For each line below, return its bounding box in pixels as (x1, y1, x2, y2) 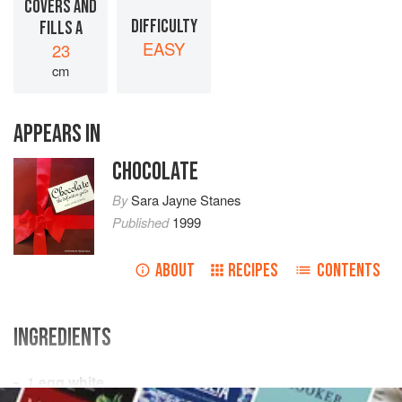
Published (111, 213, 172, 232)
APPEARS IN (13, 119, 100, 150)
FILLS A (39, 17, 83, 40)
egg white (39, 371, 104, 393)
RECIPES (228, 259, 278, 283)
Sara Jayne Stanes (130, 190, 240, 210)
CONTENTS (317, 259, 380, 283)
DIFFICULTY (130, 15, 197, 39)
